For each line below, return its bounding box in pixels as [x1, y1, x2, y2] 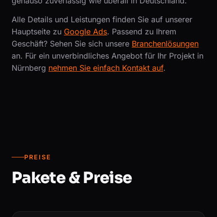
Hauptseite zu [12, 27, 64, 36]
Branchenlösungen [132, 39, 199, 48]
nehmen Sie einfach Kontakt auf [48, 63, 163, 73]
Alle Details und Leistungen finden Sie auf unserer [12, 15, 192, 24]
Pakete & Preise [12, 168, 132, 187]
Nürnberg [12, 63, 48, 73]
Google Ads [64, 27, 107, 36]
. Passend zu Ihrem [107, 27, 176, 36]
